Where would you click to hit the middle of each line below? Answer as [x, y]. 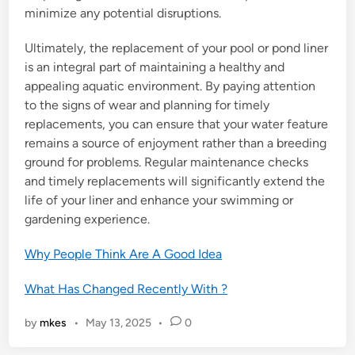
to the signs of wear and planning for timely [147, 105]
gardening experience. [88, 219]
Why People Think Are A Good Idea [124, 254]
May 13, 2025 [118, 323]
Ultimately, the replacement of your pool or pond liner [177, 48]
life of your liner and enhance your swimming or [159, 200]
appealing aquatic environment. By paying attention [170, 86]
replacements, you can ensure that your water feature [177, 124]
